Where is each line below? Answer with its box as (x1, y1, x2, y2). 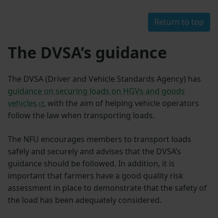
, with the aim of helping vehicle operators (43, 98, 199, 109)
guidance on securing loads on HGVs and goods (8, 86, 185, 97)
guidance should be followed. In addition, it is (8, 158, 175, 169)
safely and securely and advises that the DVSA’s (8, 146, 181, 157)
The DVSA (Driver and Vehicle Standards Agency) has (8, 73, 201, 85)
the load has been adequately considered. (8, 195, 162, 206)
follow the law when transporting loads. (8, 110, 155, 121)
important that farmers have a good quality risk (8, 170, 183, 182)
